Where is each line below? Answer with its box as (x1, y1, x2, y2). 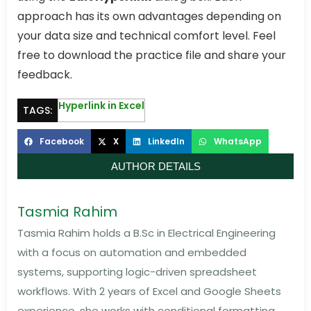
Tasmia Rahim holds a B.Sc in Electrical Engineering (17, 226, 276, 241)
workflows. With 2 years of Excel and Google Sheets (17, 284, 281, 299)
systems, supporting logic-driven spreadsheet (17, 264, 257, 280)
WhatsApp (213, 135, 262, 147)
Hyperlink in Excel (58, 99, 144, 113)
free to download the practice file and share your (17, 47, 286, 64)
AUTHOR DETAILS (110, 160, 201, 173)
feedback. (17, 67, 72, 83)
